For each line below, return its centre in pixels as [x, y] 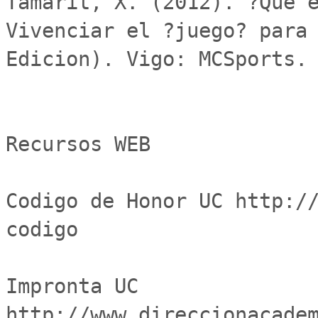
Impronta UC [72, 286]
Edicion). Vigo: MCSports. [157, 59]
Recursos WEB [78, 144]
